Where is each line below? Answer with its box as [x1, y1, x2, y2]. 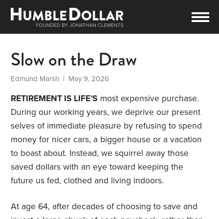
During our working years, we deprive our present [11, 107, 201, 118]
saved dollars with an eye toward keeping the [11, 162, 184, 173]
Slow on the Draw [11, 46, 137, 73]
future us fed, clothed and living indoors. [11, 175, 167, 186]
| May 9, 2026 [59, 74, 109, 84]
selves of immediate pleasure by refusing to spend [11, 121, 202, 131]
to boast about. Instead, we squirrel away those [11, 148, 189, 159]
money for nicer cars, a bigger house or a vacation [11, 134, 202, 145]
